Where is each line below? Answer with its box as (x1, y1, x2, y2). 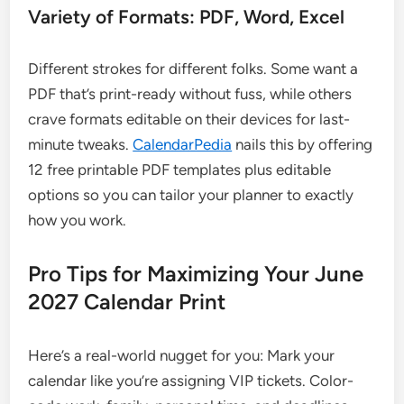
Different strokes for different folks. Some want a (28, 59, 359, 78)
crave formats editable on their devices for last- (28, 109, 351, 128)
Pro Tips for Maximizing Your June (28, 260, 364, 287)
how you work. (28, 210, 127, 229)
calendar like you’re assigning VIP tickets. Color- (28, 371, 354, 390)
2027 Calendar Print (28, 288, 226, 315)
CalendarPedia (133, 134, 233, 153)
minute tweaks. (28, 134, 133, 153)
